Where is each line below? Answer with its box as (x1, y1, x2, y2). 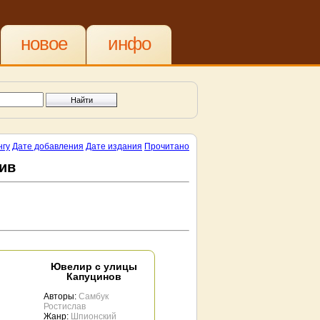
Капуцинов (66, 271, 121, 282)
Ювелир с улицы (50, 261, 137, 272)
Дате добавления (12, 141, 84, 151)
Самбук (79, 291, 109, 301)
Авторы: (44, 291, 79, 301)
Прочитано (144, 141, 189, 151)
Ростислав (44, 301, 86, 311)
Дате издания (86, 141, 142, 151)
